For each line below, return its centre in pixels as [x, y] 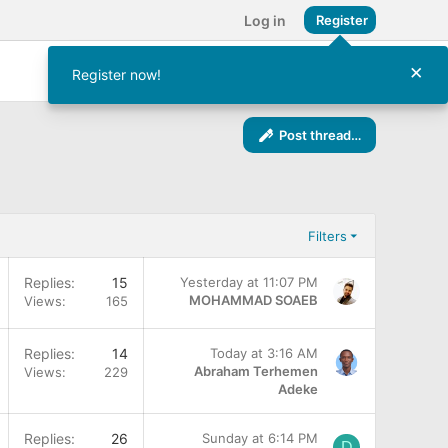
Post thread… [320, 135]
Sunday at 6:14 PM [260, 438]
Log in [265, 20]
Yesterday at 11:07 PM [249, 282]
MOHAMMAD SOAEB [253, 300]
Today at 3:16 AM [264, 353]
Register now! [116, 74]
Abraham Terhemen [256, 371]
